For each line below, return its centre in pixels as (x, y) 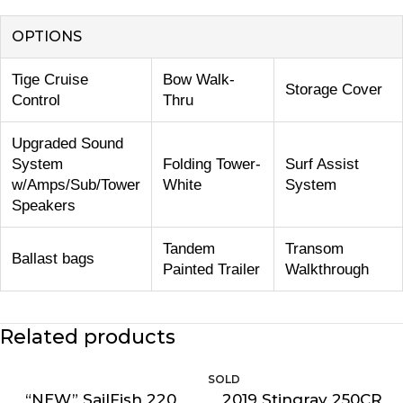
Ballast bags (53, 259)
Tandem (189, 249)
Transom (314, 249)
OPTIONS (47, 37)
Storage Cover (334, 90)
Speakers (44, 206)
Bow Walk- (199, 80)
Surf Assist (322, 165)
